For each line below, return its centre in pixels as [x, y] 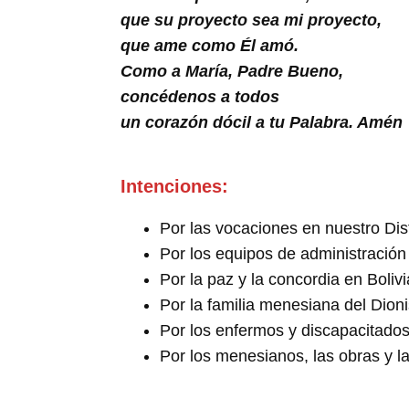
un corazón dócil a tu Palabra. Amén [262, 122]
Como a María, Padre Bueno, [232, 71]
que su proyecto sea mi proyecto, [251, 20]
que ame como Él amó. [210, 46]
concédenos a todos [200, 97]
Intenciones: [174, 186]
